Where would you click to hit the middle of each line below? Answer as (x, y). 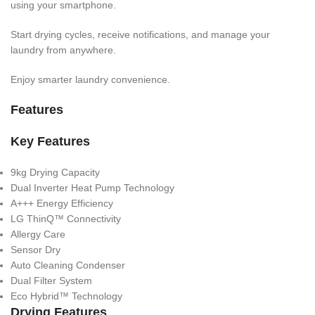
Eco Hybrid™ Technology (66, 296)
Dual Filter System (51, 280)
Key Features (50, 141)
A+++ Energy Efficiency (62, 203)
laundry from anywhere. (63, 50)
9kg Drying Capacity (55, 172)
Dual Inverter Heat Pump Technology (92, 187)
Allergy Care (38, 234)
